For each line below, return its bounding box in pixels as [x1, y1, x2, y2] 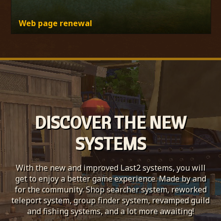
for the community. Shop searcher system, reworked [14, 184, 207, 195]
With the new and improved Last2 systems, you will [15, 162, 206, 173]
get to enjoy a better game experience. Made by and [15, 173, 206, 184]
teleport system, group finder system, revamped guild [11, 194, 210, 206]
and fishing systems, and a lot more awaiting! [27, 205, 194, 217]
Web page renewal [19, 17, 93, 29]
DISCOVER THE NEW [35, 111, 186, 133]
